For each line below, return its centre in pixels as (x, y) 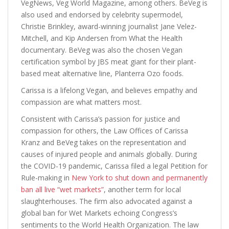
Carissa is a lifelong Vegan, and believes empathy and (109, 90)
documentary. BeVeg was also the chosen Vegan (102, 50)
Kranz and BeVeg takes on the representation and (104, 142)
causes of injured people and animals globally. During (109, 154)
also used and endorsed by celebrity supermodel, (102, 15)
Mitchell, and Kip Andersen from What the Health (102, 38)
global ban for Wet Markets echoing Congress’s (99, 213)
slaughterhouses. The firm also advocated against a (107, 201)
